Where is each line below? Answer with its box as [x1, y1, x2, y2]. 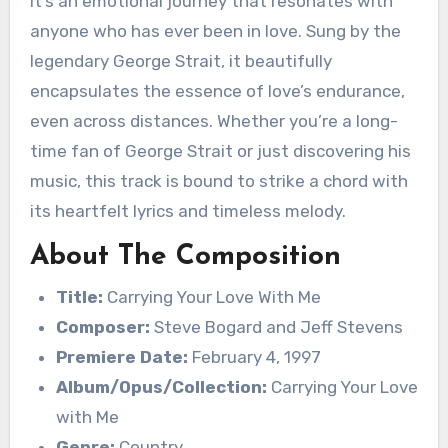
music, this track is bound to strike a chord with [29, 171, 408, 192]
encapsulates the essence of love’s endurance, [29, 81, 405, 102]
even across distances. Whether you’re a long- [29, 111, 398, 132]
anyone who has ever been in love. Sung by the [29, 21, 401, 42]
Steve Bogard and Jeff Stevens [149, 316, 403, 337]
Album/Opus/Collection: [55, 376, 267, 397]
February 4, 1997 [187, 346, 321, 367]
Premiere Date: [55, 346, 188, 367]
